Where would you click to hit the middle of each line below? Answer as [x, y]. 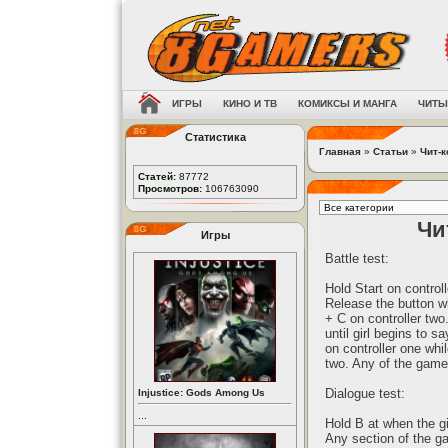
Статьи [390, 151]
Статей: [157, 176]
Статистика [215, 137]
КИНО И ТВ [250, 103]
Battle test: [357, 258]
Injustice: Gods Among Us [201, 392]
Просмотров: [170, 188]
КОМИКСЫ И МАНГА [347, 103]
